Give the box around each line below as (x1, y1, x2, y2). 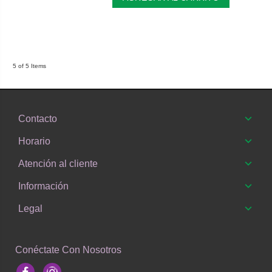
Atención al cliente (18, 158, 98, 169)
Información (18, 181, 69, 192)
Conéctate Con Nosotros (15, 245, 121, 256)
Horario (18, 136, 50, 147)
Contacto (18, 114, 57, 124)
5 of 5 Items (12, 63, 46, 70)
